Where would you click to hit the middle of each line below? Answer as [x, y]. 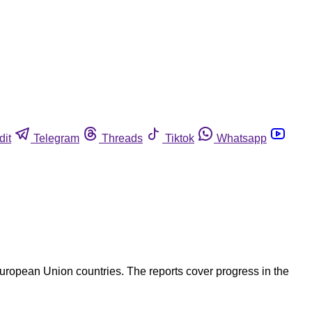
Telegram [56, 138]
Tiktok [180, 138]
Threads [122, 138]
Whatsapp [242, 138]
